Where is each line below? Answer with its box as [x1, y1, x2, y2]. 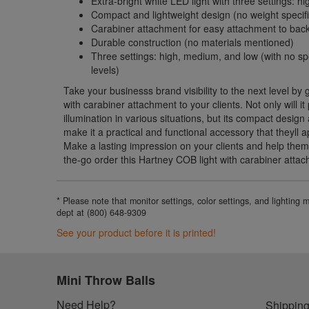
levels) [91, 62, 120, 77]
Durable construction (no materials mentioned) [91, 34, 295, 49]
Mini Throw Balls [57, 270, 156, 289]
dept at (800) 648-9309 [57, 206, 147, 219]
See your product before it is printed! [57, 225, 217, 239]
